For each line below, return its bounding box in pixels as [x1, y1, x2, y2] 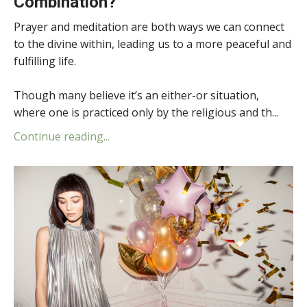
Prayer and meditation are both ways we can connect [14, 19, 284, 34]
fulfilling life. [14, 53, 76, 69]
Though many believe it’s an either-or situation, [14, 87, 259, 103]
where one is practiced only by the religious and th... [14, 104, 278, 120]
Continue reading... [14, 128, 110, 144]
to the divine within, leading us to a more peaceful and [14, 36, 291, 51]
